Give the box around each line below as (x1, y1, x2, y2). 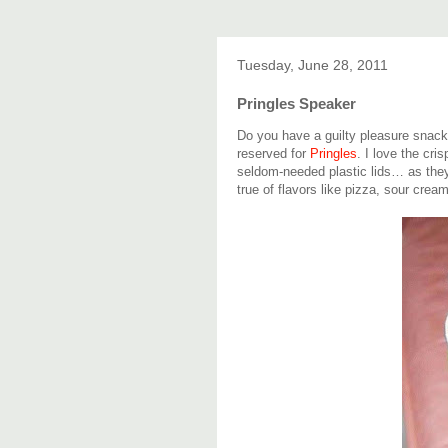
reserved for (237, 146, 310, 161)
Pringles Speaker (237, 95, 356, 112)
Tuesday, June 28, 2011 (237, 57, 388, 73)
